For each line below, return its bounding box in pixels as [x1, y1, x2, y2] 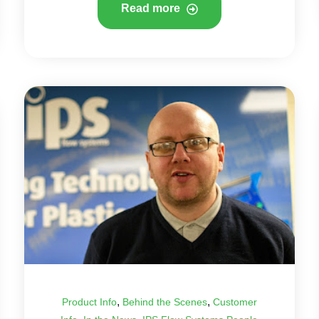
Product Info [61, 296, 117, 308]
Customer [212, 296, 257, 308]
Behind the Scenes [122, 296, 207, 308]
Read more [120, 2, 183, 14]
